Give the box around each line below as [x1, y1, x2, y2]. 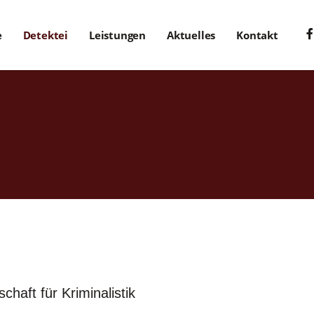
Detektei [22, 28, 69, 42]
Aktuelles [167, 28, 216, 42]
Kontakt [236, 28, 278, 42]
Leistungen [89, 28, 146, 42]
